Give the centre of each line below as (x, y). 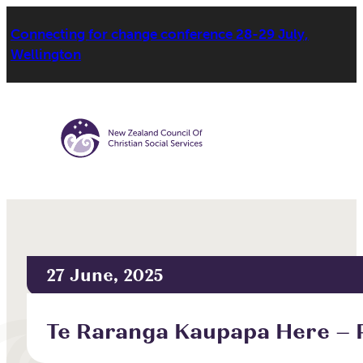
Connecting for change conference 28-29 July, (160, 34)
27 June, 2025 (105, 276)
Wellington (46, 55)
